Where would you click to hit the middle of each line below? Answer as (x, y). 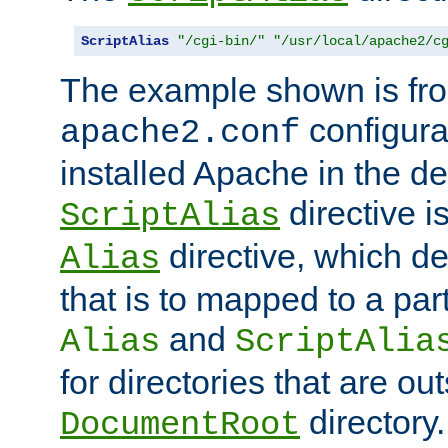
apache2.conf (180, 133)
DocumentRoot (180, 425)
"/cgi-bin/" (221, 41)
